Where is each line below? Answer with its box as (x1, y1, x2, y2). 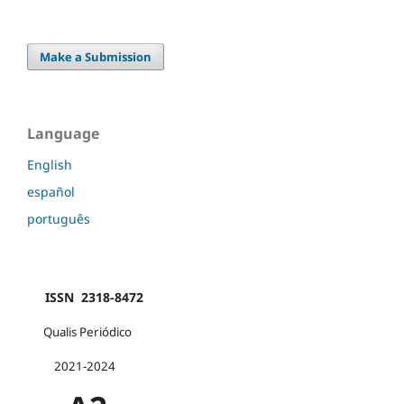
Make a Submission (40, 48, 152, 65)
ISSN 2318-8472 (27, 288, 143, 306)
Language (27, 123, 99, 143)
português (27, 209, 90, 227)
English (27, 155, 72, 173)
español (27, 182, 75, 200)
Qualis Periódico (27, 323, 132, 340)
